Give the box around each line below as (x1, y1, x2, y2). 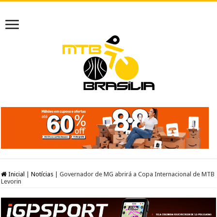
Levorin (1, 177, 22, 185)
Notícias (31, 170, 54, 178)
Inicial (7, 170, 25, 178)
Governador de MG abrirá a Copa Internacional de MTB (60, 170, 215, 178)
